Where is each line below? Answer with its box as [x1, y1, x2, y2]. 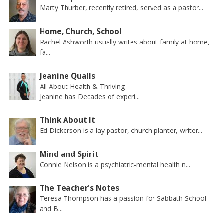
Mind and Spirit [40, 149, 99, 159]
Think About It [40, 115, 96, 126]
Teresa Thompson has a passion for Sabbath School [40, 194, 207, 203]
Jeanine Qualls [40, 70, 96, 81]
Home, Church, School [40, 26, 122, 37]
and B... [40, 204, 63, 214]
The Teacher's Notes [40, 183, 120, 194]
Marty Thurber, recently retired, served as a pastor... [40, 3, 204, 13]
